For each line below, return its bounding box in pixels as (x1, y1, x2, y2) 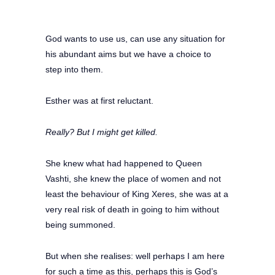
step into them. (45, 64, 103, 74)
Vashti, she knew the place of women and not (45, 173, 221, 184)
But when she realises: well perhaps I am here (45, 250, 225, 261)
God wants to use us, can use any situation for (45, 33, 225, 44)
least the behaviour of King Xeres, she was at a (45, 188, 228, 199)
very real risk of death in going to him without (45, 204, 219, 214)
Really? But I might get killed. (45, 126, 158, 137)
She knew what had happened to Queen (45, 158, 202, 168)
